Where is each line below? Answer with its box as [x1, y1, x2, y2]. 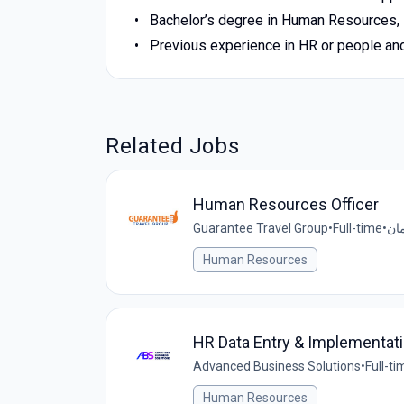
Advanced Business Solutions [193, 359, 361, 373]
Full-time [333, 221, 382, 235]
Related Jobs [106, 133, 240, 159]
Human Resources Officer [193, 195, 379, 214]
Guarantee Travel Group [193, 221, 328, 235]
